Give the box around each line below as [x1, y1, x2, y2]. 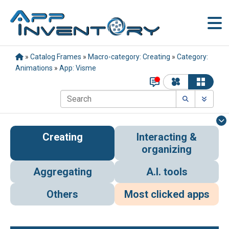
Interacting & [136, 131, 197, 144]
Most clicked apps [124, 188, 210, 201]
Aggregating [33, 166, 92, 178]
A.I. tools [146, 166, 188, 178]
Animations [15, 64, 53, 72]
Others [47, 188, 78, 201]
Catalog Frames [30, 53, 81, 61]
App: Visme [59, 64, 96, 72]
